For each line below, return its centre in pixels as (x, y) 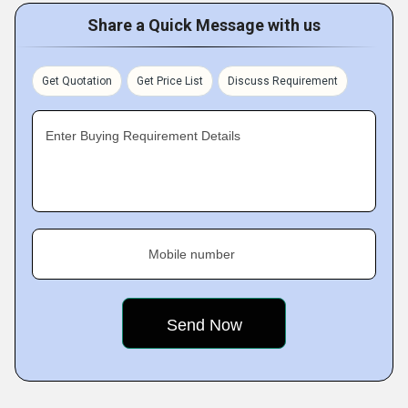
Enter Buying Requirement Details (143, 136)
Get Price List (170, 81)
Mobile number (192, 254)
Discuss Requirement (283, 81)
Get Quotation (77, 81)
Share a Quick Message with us (204, 25)
